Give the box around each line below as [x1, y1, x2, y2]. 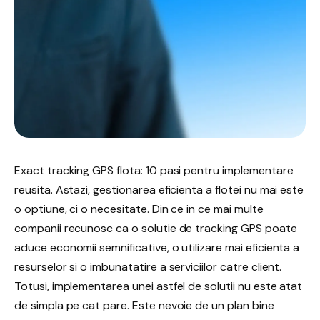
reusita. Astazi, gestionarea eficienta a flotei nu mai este [14, 181, 304, 197]
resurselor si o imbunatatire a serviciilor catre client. [14, 259, 282, 274]
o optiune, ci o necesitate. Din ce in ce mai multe [14, 201, 264, 216]
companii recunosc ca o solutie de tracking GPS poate [14, 220, 297, 236]
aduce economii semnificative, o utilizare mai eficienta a [14, 239, 300, 255]
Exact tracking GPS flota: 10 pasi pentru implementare [14, 162, 294, 178]
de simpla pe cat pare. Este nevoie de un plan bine [14, 297, 274, 313]
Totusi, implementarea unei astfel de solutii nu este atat [14, 278, 303, 294]
